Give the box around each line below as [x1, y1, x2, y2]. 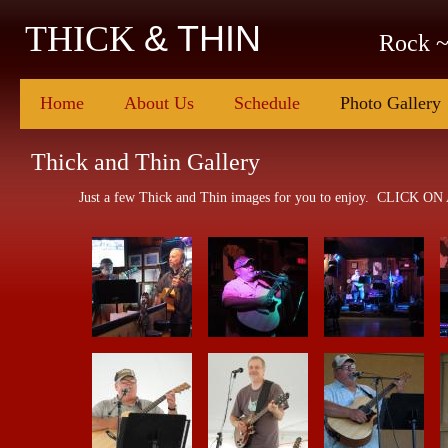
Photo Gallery [340, 93, 441, 113]
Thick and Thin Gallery [31, 149, 260, 175]
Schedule [234, 93, 300, 113]
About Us [124, 93, 194, 113]
